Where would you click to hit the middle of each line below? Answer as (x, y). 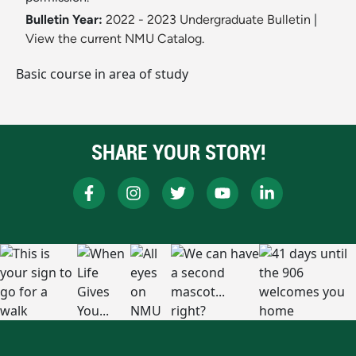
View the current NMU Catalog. (115, 39)
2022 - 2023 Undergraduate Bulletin (208, 20)
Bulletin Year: (64, 20)
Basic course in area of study (102, 74)
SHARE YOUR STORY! (178, 153)
